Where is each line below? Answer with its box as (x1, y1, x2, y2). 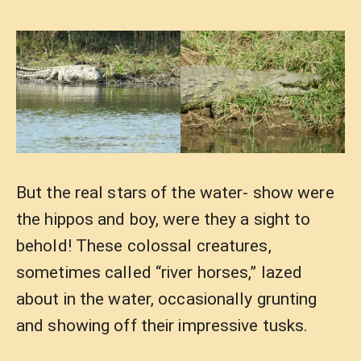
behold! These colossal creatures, (16, 236, 272, 256)
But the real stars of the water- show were (16, 183, 334, 203)
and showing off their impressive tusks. (16, 316, 309, 336)
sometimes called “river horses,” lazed (16, 263, 303, 283)
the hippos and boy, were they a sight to (16, 210, 311, 230)
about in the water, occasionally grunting (16, 289, 317, 309)
